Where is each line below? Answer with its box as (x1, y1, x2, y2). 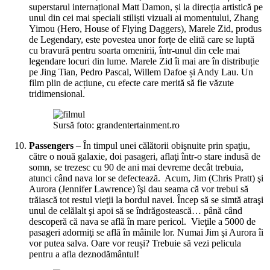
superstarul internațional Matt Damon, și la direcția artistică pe (29, 1, 263, 12)
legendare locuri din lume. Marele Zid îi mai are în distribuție (29, 55, 259, 66)
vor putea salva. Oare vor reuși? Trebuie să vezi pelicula (29, 237, 241, 248)
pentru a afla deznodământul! (29, 248, 139, 259)
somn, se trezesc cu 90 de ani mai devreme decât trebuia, (29, 162, 243, 172)
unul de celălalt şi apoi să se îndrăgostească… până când (29, 205, 242, 216)
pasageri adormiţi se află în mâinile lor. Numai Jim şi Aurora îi (29, 227, 263, 237)
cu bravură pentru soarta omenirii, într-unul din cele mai (29, 45, 240, 55)
